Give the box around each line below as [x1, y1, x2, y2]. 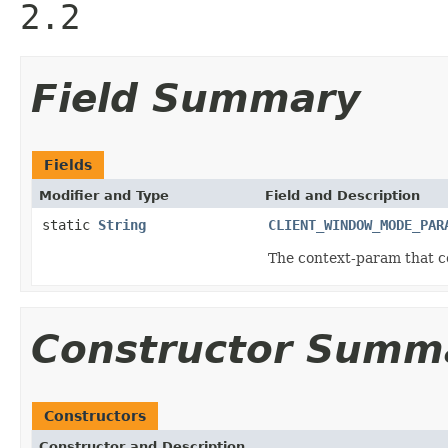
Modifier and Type [39, 187, 169, 203]
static [42, 216, 98, 233]
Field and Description [265, 187, 420, 203]
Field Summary [31, 75, 360, 121]
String [98, 216, 146, 233]
